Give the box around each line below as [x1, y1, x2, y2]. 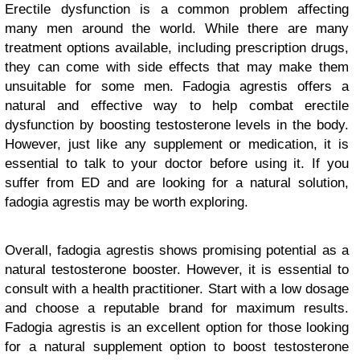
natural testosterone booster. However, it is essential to [5, 262, 349, 278]
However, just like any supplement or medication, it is [5, 137, 349, 153]
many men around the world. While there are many [5, 21, 349, 37]
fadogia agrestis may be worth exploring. [5, 194, 248, 211]
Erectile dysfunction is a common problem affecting [5, 2, 349, 18]
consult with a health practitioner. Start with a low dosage [5, 281, 349, 297]
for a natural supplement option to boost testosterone [5, 339, 349, 355]
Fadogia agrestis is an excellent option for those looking [5, 320, 349, 336]
